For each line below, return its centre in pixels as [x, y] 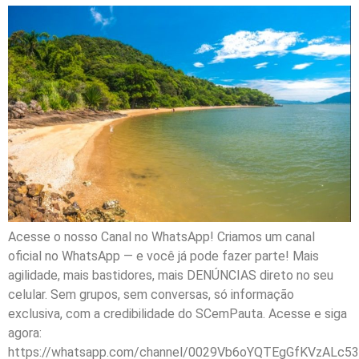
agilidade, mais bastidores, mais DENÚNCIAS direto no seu [171, 275]
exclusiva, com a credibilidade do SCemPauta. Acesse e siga [177, 313]
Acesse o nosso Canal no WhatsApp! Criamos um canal [161, 236]
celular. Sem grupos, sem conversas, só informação [151, 294]
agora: [25, 333]
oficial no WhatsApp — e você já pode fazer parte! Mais [163, 256]
